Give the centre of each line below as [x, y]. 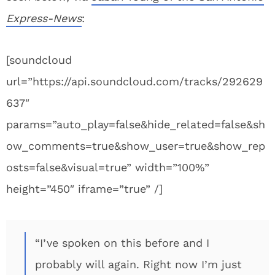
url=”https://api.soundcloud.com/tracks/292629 [134, 81]
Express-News [44, 18]
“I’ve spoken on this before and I [122, 243]
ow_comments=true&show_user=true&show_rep [136, 146]
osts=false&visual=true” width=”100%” [108, 167]
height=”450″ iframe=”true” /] [84, 189]
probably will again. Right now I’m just [138, 264]
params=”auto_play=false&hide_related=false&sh [136, 124]
